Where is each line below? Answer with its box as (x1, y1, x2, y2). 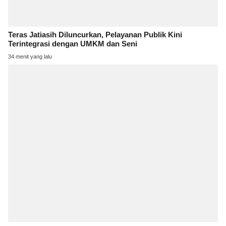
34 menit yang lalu (8, 53, 52, 60)
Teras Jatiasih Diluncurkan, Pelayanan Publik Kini (8, 31, 182, 39)
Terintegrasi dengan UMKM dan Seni (8, 40, 137, 48)
